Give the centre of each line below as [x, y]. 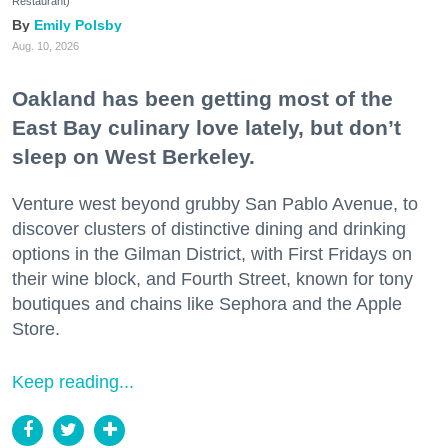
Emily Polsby [78, 24]
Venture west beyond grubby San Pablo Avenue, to [215, 203]
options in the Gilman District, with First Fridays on [212, 253]
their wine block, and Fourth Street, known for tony [212, 278]
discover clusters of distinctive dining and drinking [209, 228]
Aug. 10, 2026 [45, 45]
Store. [36, 328]
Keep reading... [73, 381]
